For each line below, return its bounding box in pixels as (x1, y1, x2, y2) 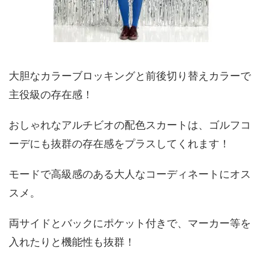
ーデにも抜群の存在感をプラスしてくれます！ (9, 137, 230, 150)
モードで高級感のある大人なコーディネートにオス (9, 168, 251, 180)
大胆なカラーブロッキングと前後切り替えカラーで (9, 70, 251, 82)
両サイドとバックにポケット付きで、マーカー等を (9, 217, 251, 229)
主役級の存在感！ (9, 88, 93, 101)
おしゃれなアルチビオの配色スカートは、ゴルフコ (9, 119, 251, 131)
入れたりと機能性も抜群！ (9, 236, 135, 248)
